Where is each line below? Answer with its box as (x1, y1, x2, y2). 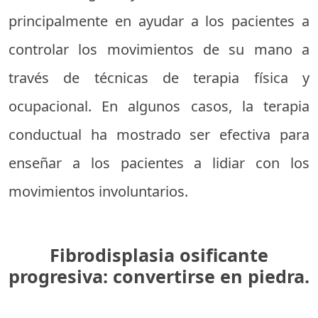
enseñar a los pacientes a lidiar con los (9, 153, 309, 172)
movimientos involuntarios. (9, 182, 188, 201)
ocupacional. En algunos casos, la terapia (9, 97, 309, 116)
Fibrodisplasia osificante (50, 243, 268, 267)
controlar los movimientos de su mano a (9, 40, 309, 59)
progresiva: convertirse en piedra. (9, 264, 309, 288)
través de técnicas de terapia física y (9, 68, 309, 87)
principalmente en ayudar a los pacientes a (9, 11, 309, 31)
